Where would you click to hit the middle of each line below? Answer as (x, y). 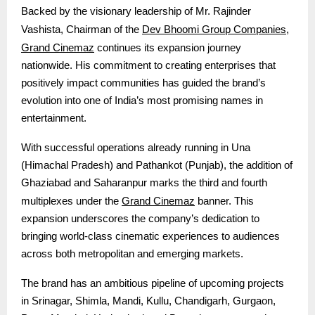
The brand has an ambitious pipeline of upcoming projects (153, 284)
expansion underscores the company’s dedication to (140, 219)
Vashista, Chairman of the (82, 30)
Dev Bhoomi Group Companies (214, 30)
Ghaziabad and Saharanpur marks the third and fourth (144, 183)
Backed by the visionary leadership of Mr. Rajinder (136, 12)
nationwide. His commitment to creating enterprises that (148, 66)
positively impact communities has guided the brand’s (143, 83)
